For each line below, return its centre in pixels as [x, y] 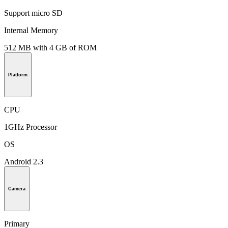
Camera [17, 189]
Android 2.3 [24, 161]
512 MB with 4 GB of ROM [50, 48]
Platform [18, 75]
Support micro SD [33, 13]
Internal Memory [31, 31]
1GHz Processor [31, 127]
